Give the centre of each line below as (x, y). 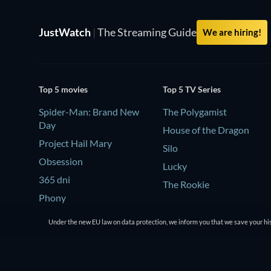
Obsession (61, 161)
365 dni (54, 179)
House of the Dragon (206, 129)
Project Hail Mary (75, 143)
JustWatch (66, 32)
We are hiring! (232, 32)
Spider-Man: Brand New (89, 111)
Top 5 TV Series (192, 89)
